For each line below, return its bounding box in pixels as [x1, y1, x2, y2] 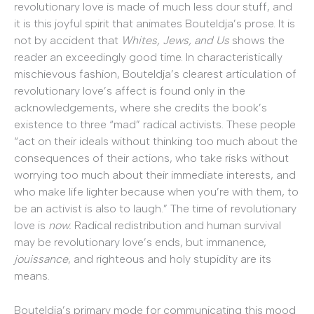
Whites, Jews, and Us [121, 33, 229, 47]
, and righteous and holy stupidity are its [68, 252, 271, 266]
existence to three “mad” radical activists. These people [14, 117, 296, 131]
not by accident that [14, 33, 121, 47]
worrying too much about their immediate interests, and [14, 168, 296, 182]
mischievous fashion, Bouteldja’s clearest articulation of [14, 67, 296, 81]
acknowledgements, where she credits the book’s [14, 100, 267, 114]
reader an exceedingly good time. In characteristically [14, 50, 282, 64]
